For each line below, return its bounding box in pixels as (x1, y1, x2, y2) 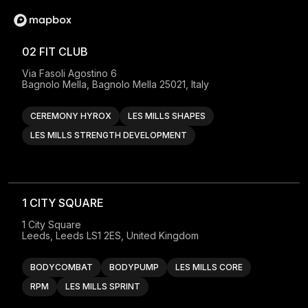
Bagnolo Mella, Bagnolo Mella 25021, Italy (22, 78, 210, 91)
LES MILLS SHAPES (128, 111, 206, 122)
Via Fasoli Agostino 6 (22, 67, 118, 80)
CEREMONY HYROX (30, 111, 112, 122)
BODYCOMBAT (30, 262, 93, 273)
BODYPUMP (109, 262, 159, 273)
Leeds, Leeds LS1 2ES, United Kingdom (22, 230, 199, 242)
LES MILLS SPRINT (65, 281, 141, 292)
